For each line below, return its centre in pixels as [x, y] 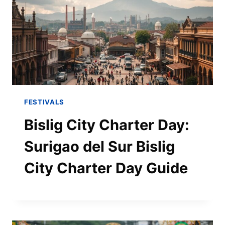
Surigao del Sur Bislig [99, 147]
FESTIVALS [44, 102]
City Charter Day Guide [106, 168]
